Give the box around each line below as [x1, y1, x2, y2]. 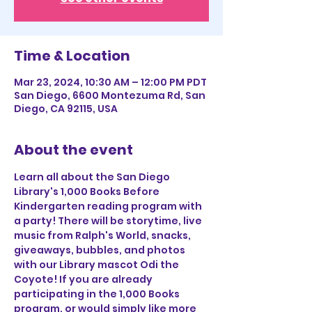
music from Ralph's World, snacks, [14, 228, 193, 242]
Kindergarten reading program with [14, 199, 204, 213]
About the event [14, 140, 133, 159]
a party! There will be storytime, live [14, 214, 204, 228]
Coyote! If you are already [14, 272, 155, 286]
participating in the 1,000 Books [14, 287, 182, 301]
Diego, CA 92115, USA [14, 102, 118, 116]
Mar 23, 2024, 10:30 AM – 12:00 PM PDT [14, 75, 207, 89]
